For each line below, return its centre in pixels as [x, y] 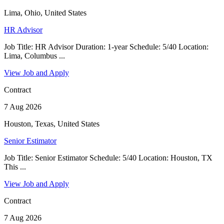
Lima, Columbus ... [34, 55]
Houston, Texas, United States [52, 123]
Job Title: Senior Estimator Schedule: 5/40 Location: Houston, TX [108, 157]
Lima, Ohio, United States [45, 12]
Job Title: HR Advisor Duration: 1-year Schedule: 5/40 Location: [106, 46]
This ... [15, 166]
